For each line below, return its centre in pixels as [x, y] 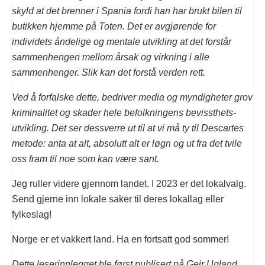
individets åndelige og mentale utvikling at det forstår [122, 41]
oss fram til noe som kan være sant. [85, 159]
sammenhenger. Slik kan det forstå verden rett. [109, 72]
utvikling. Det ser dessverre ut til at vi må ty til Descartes [128, 128]
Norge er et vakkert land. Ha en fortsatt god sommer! [120, 239]
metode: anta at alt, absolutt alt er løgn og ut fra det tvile [127, 143]
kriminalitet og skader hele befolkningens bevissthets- [124, 112]
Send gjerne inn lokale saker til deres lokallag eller [118, 199]
